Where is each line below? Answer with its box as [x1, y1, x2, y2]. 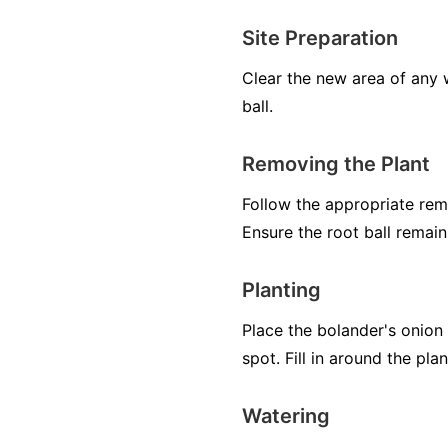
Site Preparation [242, 26, 398, 51]
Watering [242, 404, 330, 429]
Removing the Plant [242, 152, 430, 177]
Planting [242, 278, 321, 303]
